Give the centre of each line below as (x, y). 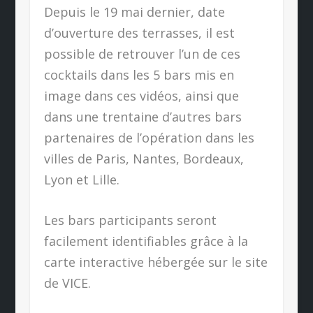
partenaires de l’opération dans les (149, 137)
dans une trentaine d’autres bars (143, 116)
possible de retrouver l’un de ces (142, 53)
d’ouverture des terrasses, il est (139, 32)
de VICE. (67, 283)
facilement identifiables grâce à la (146, 241)
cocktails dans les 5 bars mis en (139, 74)
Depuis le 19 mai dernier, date (134, 12)
